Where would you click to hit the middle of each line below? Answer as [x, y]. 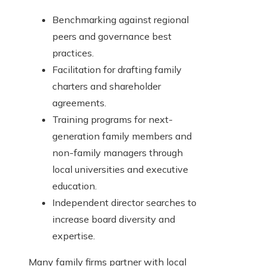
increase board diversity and [114, 219]
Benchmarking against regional [121, 20]
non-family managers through [118, 153]
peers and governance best [112, 37]
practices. [73, 53]
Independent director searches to [124, 203]
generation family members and [122, 136]
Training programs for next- [113, 120]
